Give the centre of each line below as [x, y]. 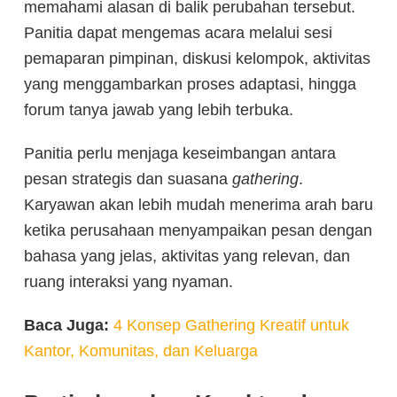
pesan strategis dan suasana [128, 179]
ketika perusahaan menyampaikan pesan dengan [198, 230]
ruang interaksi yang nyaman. [128, 281]
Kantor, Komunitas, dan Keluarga [141, 350]
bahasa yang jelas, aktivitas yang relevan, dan [187, 256]
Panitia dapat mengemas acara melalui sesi [178, 32]
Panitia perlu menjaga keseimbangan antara [180, 153]
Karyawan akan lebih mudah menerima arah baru [198, 204]
